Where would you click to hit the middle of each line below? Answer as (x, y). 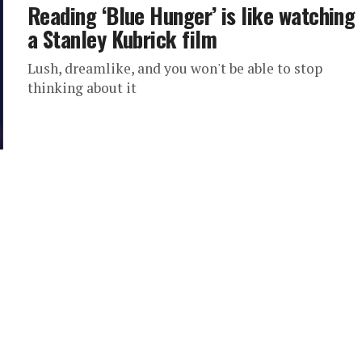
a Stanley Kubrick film (122, 39)
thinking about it (82, 88)
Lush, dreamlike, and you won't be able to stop (175, 68)
